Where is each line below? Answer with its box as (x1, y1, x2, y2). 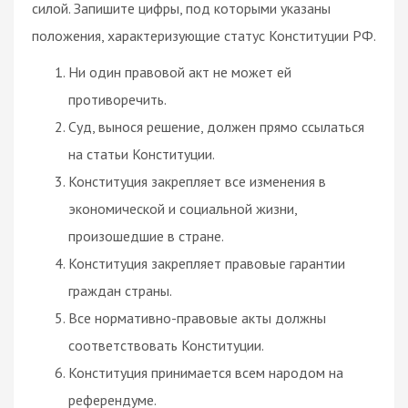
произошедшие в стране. (68, 226, 224, 245)
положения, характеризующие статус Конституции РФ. (32, 25, 376, 45)
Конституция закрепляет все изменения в (68, 171, 326, 190)
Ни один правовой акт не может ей (68, 62, 291, 81)
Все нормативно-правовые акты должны (68, 308, 326, 327)
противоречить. (68, 89, 167, 108)
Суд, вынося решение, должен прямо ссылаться (68, 117, 364, 136)
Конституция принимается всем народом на (68, 362, 343, 382)
